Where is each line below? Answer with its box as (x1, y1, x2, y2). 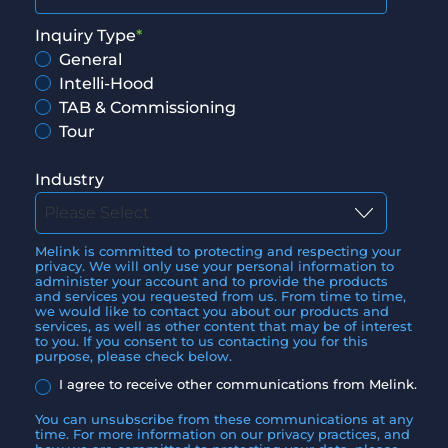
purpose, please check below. (35, 349, 232, 365)
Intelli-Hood (59, 74, 154, 94)
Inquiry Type (35, 26, 136, 46)
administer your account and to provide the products (35, 274, 388, 290)
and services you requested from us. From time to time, (35, 289, 406, 305)
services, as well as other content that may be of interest (35, 319, 412, 335)
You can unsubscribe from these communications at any (35, 412, 413, 428)
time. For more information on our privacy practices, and (35, 427, 410, 443)
